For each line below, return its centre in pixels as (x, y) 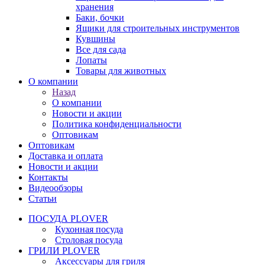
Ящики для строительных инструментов (158, 28)
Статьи (43, 198)
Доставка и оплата (66, 156)
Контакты (48, 177)
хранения (95, 7)
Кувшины (96, 39)
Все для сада (101, 49)
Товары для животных (121, 71)
